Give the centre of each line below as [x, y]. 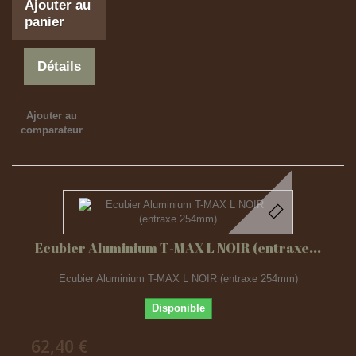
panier [44, 22]
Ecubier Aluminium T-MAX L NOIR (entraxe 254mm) [178, 279]
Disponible [178, 308]
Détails [60, 66]
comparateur [51, 130]
